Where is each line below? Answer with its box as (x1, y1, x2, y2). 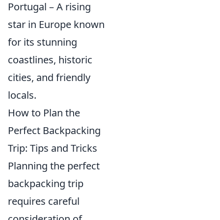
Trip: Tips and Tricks (8, 141, 97, 155)
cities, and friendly (8, 70, 90, 84)
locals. (8, 88, 36, 102)
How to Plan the (8, 106, 80, 119)
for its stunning (8, 35, 77, 49)
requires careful (8, 194, 80, 208)
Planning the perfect (8, 159, 100, 172)
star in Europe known (8, 17, 105, 31)
